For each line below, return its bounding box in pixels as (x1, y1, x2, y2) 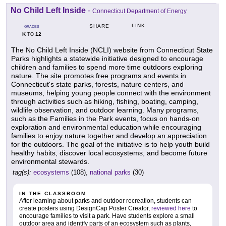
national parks (90, 168, 131, 176)
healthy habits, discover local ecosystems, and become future (11, 148, 207, 157)
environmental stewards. (11, 157, 89, 165)
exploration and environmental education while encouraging (11, 123, 201, 131)
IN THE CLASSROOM (19, 190, 86, 196)
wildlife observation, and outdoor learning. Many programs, (11, 105, 199, 114)
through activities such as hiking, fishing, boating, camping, (11, 97, 198, 105)
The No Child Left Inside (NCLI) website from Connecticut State (11, 45, 213, 54)
